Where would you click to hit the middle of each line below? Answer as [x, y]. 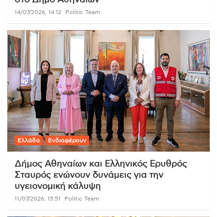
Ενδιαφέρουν [67, 141]
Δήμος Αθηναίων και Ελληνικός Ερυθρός [101, 164]
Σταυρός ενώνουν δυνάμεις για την [89, 176]
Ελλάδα [29, 141]
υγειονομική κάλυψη [58, 187]
